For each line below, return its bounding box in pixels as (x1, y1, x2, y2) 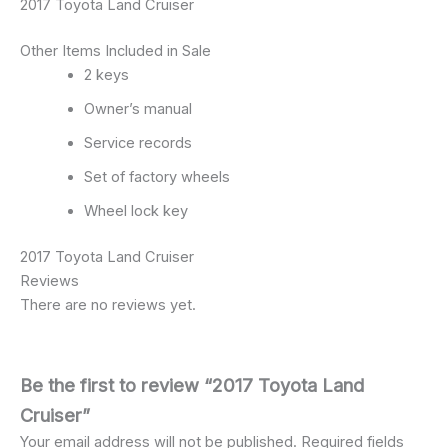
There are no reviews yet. (20, 296, 196, 315)
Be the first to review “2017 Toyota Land (20, 373, 364, 396)
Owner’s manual (83, 100, 192, 119)
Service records (83, 134, 192, 153)
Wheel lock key (83, 202, 188, 221)
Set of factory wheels (83, 168, 230, 187)
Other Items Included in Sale (20, 42, 211, 61)
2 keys (83, 66, 129, 85)
